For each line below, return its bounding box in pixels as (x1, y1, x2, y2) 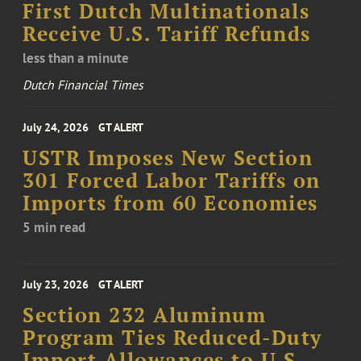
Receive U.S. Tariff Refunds (23, 21, 311, 48)
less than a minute (23, 49, 130, 68)
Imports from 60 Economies (23, 190, 318, 217)
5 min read (23, 218, 86, 237)
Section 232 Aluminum (23, 302, 267, 329)
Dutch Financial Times (23, 77, 144, 93)
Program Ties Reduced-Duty (23, 325, 322, 351)
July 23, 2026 (23, 277, 89, 293)
